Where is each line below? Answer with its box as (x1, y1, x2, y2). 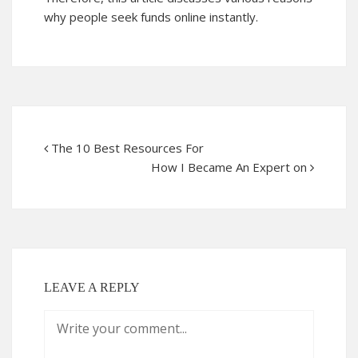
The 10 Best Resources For (51, 140, 204, 156)
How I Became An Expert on (151, 159, 307, 175)
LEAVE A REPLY (44, 280, 140, 294)
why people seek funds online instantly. (44, 9, 258, 25)
